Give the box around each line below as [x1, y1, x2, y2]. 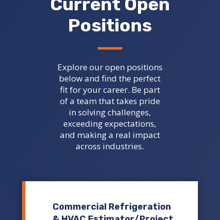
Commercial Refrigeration [52, 201, 171, 213]
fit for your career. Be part [59, 84, 160, 96]
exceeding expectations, [63, 118, 157, 130]
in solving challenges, [69, 107, 151, 118]
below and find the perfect [59, 73, 161, 84]
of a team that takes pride [59, 95, 160, 107]
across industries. [76, 140, 144, 152]
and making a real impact [59, 129, 160, 141]
